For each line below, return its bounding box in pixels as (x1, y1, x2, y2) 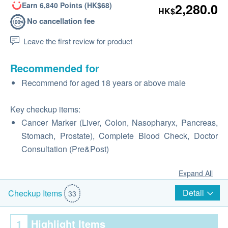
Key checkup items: (10, 103, 80, 115)
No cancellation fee (27, 15, 95, 26)
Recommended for (10, 61, 99, 75)
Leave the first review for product (23, 36, 132, 46)
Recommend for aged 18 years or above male (21, 77, 186, 89)
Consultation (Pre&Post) (21, 143, 109, 155)
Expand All (179, 168, 213, 178)
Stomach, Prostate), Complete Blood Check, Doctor (21, 130, 218, 141)
